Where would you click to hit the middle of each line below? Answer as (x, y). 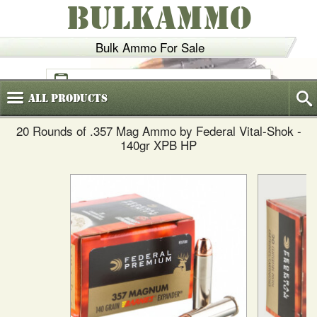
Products (78, 98)
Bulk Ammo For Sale (150, 47)
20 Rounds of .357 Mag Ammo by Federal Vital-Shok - (158, 131)
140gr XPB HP (158, 145)
